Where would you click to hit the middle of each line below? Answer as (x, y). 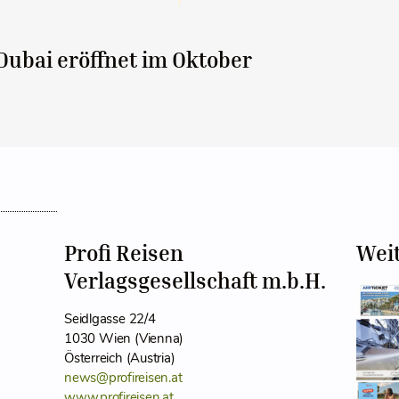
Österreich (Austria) (122, 358)
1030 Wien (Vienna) (124, 339)
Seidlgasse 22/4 (110, 319)
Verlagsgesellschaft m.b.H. (195, 281)
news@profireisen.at (123, 378)
